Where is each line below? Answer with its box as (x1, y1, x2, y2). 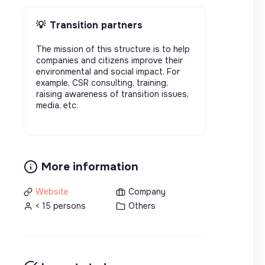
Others (128, 200, 156, 211)
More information (41, 159, 138, 174)
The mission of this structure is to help (36, 43, 190, 54)
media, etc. (36, 99, 78, 111)
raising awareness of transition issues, (36, 88, 189, 99)
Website (35, 186, 69, 197)
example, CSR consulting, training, (36, 77, 168, 88)
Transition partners (50, 18, 143, 31)
